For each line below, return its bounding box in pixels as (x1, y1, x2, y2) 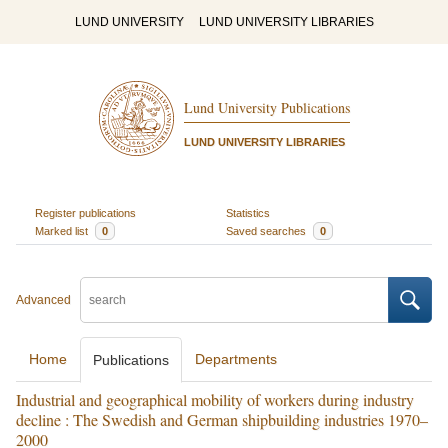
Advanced (16, 293, 71, 307)
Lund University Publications (183, 98, 350, 118)
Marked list (34, 224, 91, 237)
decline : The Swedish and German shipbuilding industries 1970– (16, 409, 428, 430)
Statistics (226, 206, 270, 219)
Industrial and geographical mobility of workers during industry (16, 389, 414, 410)
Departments (195, 351, 277, 367)
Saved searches (226, 224, 309, 237)
